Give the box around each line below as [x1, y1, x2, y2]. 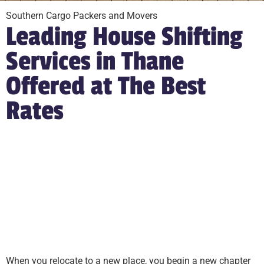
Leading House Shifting [6, 21, 243, 52]
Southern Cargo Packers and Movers [6, 10, 157, 21]
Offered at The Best [6, 71, 206, 102]
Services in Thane [6, 46, 184, 77]
